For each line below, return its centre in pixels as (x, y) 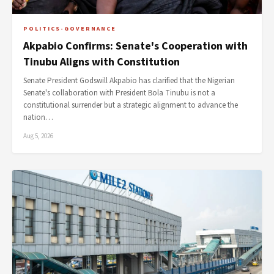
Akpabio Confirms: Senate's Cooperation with (135, 46)
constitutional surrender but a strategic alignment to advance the (131, 105)
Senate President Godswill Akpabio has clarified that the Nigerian (129, 81)
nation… (38, 117)
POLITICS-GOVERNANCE (70, 29)
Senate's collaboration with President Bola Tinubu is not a (119, 93)
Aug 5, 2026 (38, 136)
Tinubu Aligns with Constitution (102, 62)
